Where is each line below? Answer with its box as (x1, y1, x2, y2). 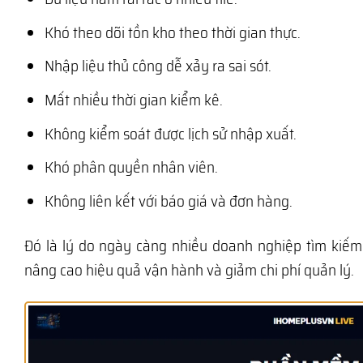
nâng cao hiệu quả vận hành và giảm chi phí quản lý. (24, 257, 354, 282)
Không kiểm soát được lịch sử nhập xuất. (44, 121, 297, 146)
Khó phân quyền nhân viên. (44, 155, 218, 180)
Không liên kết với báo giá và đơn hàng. (44, 188, 293, 213)
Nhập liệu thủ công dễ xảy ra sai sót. (44, 53, 271, 79)
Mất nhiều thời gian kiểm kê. (44, 88, 223, 112)
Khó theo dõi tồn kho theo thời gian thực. (44, 19, 301, 45)
